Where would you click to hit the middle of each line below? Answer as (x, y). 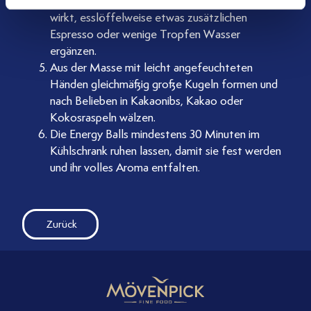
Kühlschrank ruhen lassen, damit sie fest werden (166, 151)
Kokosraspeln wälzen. (103, 117)
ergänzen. (73, 51)
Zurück (62, 224)
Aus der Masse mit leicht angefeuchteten (151, 67)
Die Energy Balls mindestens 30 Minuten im (155, 134)
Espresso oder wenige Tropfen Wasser (145, 34)
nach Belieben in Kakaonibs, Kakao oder (146, 101)
